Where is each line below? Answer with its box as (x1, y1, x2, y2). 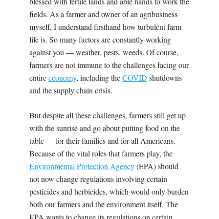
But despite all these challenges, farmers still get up (29, 110, 186, 121)
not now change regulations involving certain (29, 174, 167, 184)
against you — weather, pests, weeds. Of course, (29, 47, 178, 58)
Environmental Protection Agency (29, 161, 134, 172)
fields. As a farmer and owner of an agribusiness (29, 9, 177, 20)
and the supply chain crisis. (29, 85, 112, 96)
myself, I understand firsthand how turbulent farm (29, 22, 181, 32)
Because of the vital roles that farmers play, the (29, 148, 173, 159)
